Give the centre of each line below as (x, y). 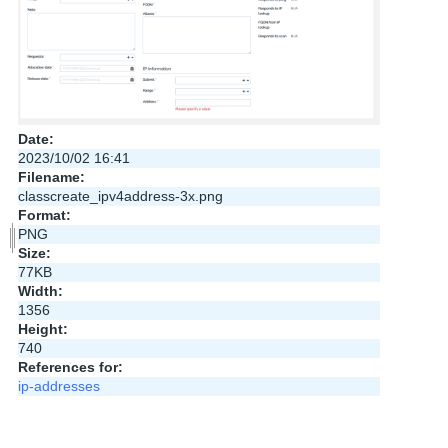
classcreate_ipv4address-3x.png (120, 195)
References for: (70, 366)
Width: (40, 290)
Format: (44, 214)
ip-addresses (58, 385)
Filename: (51, 176)
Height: (42, 328)
